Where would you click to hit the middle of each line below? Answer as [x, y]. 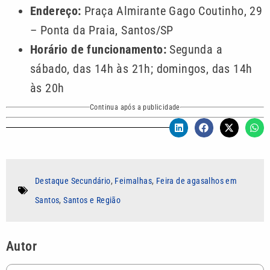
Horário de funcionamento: [98, 50]
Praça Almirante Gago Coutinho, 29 [172, 11]
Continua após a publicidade [135, 108]
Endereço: [56, 11]
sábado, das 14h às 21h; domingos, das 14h [141, 69]
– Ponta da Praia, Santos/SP [102, 30]
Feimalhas [133, 181]
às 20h [47, 88]
